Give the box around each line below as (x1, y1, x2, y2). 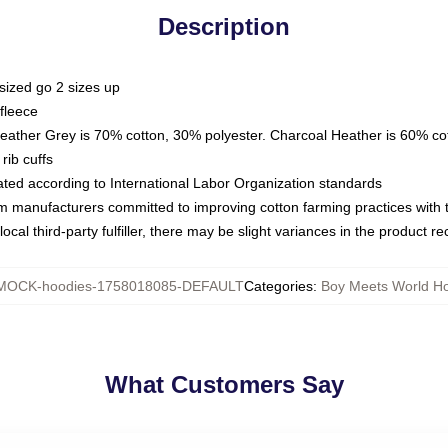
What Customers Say (104, 371, 344, 398)
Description (158, 13, 290, 40)
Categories (244, 278, 313, 294)
